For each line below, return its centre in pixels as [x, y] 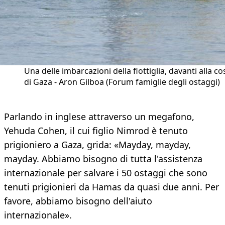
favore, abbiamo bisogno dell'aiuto [78, 201]
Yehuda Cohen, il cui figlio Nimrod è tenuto [96, 131]
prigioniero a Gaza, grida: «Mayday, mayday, [97, 145]
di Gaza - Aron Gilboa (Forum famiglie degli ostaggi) [122, 82]
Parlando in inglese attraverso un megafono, [99, 117]
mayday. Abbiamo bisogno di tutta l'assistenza [103, 159]
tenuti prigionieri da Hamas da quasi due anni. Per [111, 187]
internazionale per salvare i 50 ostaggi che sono [106, 173]
